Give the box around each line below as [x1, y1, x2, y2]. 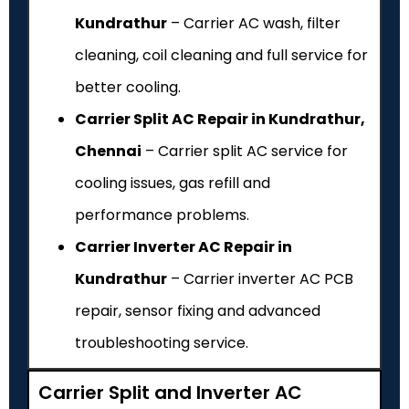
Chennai [75, 140, 142, 162]
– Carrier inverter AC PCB [167, 267, 353, 289]
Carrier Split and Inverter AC [38, 379, 302, 405]
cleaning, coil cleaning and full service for [75, 44, 368, 66]
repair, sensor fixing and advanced [75, 299, 320, 321]
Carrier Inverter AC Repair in [75, 236, 292, 257]
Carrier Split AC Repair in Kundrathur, [75, 108, 365, 130]
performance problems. [75, 204, 249, 225]
